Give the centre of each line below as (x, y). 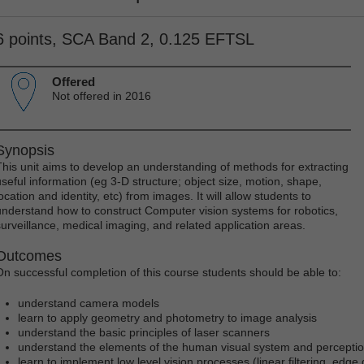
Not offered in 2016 (102, 95)
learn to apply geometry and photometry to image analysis (167, 317)
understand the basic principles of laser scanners (144, 332)
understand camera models (89, 303)
